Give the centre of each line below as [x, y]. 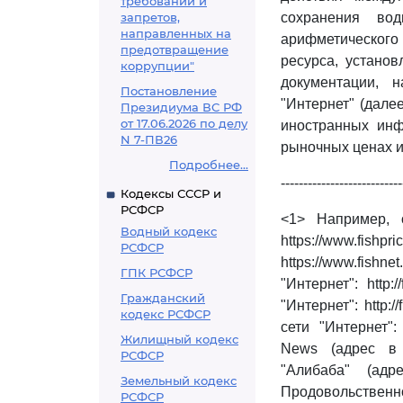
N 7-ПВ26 [149, 139]
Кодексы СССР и [171, 193]
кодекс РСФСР [166, 314]
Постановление [169, 91]
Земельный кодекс [179, 381]
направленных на [176, 33]
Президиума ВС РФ [181, 107]
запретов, [150, 17]
